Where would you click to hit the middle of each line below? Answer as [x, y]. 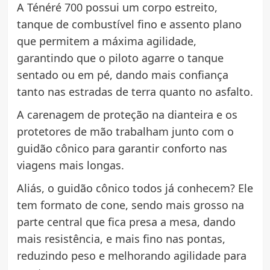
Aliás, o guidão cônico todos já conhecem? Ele [135, 188]
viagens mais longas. [70, 165]
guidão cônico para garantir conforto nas [122, 149]
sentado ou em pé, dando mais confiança [122, 75]
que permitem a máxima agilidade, [106, 41]
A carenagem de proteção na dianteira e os [127, 115]
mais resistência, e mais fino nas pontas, [121, 239]
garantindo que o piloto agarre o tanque [120, 58]
